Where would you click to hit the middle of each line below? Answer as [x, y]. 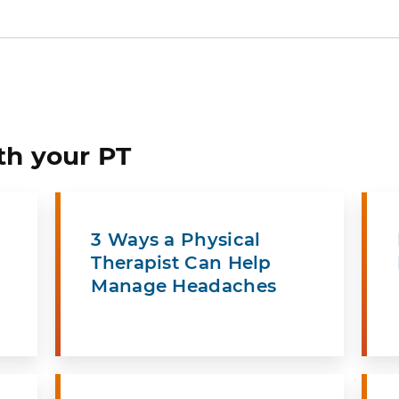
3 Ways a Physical [176, 239]
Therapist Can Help [181, 262]
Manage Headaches [184, 285]
